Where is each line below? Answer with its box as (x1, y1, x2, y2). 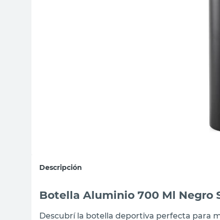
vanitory (95, 24, 120, 33)
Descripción (39, 163, 82, 172)
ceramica (95, 44, 124, 53)
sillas (95, 4, 108, 13)
